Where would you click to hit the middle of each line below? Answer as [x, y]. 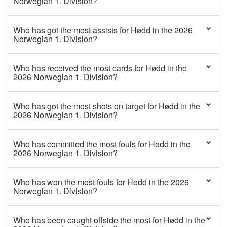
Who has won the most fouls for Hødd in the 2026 [101, 182]
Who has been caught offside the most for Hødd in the [109, 220]
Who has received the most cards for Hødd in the [100, 68]
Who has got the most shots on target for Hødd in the [107, 106]
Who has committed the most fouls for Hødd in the [102, 144]
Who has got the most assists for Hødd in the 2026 [103, 30]
